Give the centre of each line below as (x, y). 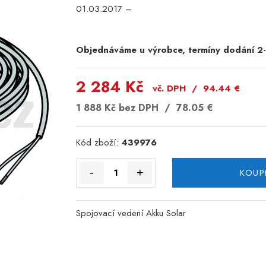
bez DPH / (146, 107)
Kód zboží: (99, 142)
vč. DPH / (178, 88)
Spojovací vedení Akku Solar (131, 213)
